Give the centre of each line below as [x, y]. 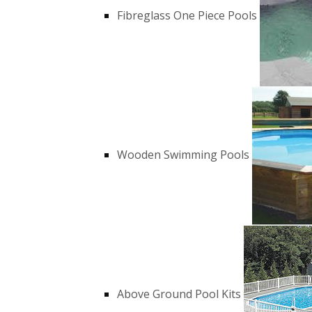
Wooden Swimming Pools [183, 155]
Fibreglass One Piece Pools [188, 16]
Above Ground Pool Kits [179, 294]
